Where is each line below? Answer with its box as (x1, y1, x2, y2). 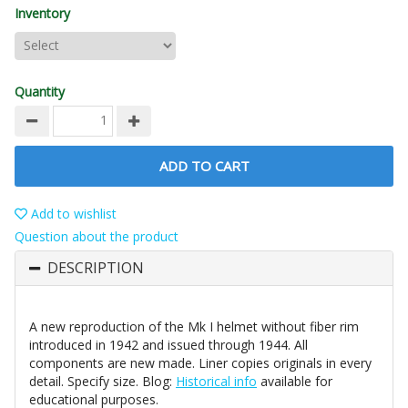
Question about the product (15, 227, 178, 245)
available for (257, 372, 332, 390)
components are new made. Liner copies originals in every (29, 353, 372, 372)
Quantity (15, 82, 65, 100)
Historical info (176, 372, 257, 390)
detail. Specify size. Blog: (29, 372, 176, 390)
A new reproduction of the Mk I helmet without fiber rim (29, 317, 359, 335)
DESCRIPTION (47, 257, 144, 278)
